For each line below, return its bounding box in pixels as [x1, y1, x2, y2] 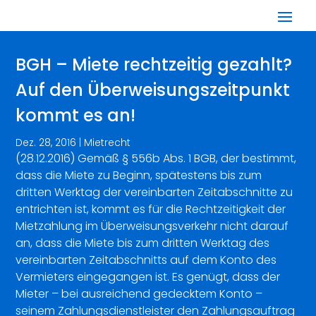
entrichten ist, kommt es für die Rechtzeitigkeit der [16, 201, 286, 217]
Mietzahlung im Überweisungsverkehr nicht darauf [16, 218, 289, 234]
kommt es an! [16, 104, 136, 127]
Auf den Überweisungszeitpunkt [16, 78, 291, 102]
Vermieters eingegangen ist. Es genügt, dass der [16, 269, 281, 285]
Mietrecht [84, 135, 131, 150]
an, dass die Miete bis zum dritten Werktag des [16, 235, 270, 251]
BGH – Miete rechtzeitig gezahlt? [16, 53, 293, 76]
